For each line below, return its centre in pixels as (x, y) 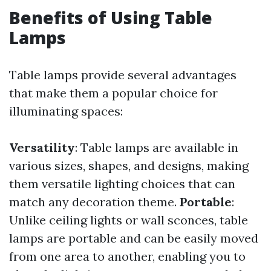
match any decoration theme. (94, 202)
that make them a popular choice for (113, 93)
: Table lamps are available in (157, 147)
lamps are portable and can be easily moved (134, 238)
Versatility (42, 147)
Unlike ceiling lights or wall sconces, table (129, 220)
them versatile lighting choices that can (122, 184)
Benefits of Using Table (111, 18)
